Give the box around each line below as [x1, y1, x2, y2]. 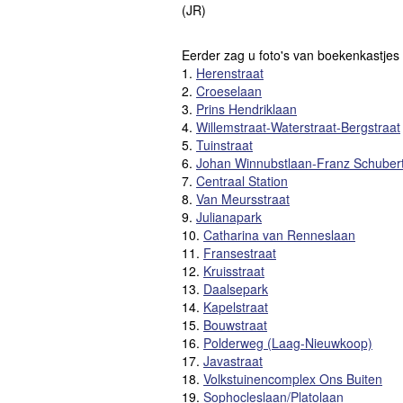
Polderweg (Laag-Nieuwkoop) [203, 334, 372, 353]
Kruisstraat [203, 262, 264, 281]
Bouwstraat [203, 316, 267, 335]
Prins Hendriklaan [196, 100, 297, 119]
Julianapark [196, 208, 262, 227]
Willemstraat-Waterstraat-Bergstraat [196, 118, 400, 137]
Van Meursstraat [196, 190, 290, 209]
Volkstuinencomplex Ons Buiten [203, 370, 382, 389]
